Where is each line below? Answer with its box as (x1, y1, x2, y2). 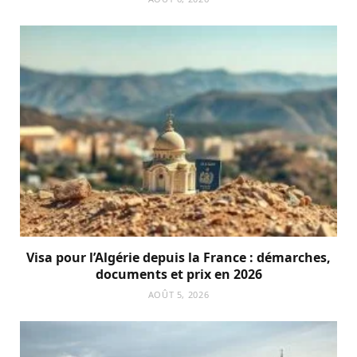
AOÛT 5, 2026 (147, 288, 210, 301)
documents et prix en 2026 (95, 265, 262, 284)
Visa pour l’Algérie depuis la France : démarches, (26, 249, 331, 267)
